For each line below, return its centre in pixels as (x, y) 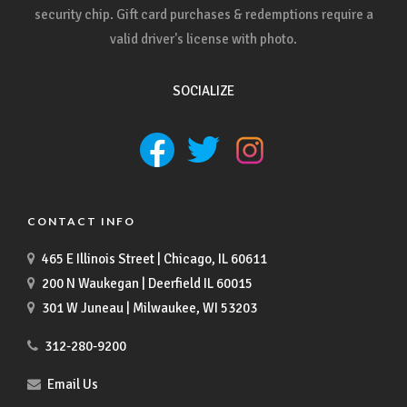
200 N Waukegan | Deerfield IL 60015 (147, 283)
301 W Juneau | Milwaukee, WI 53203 (149, 308)
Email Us (73, 384)
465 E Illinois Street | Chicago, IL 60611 (154, 258)
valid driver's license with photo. (203, 40)
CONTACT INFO (81, 222)
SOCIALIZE (203, 91)
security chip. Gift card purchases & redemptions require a (203, 15)
